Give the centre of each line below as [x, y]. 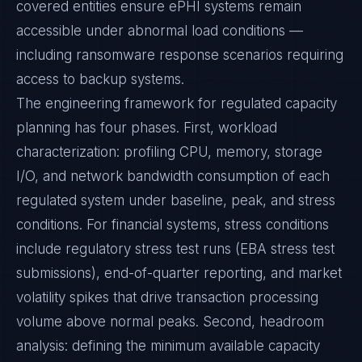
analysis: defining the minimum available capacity [168, 346]
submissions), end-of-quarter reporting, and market [179, 273]
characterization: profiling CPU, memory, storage [169, 152]
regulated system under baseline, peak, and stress [176, 200]
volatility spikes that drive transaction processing [167, 297]
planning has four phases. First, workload [147, 128]
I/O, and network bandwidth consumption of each [173, 176]
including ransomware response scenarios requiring [180, 55]
